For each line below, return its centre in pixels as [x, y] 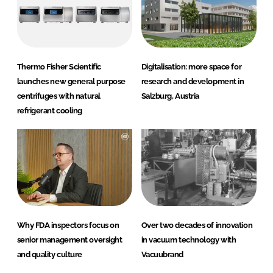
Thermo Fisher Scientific [59, 67]
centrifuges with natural [58, 96]
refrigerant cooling [49, 111]
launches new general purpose [71, 82]
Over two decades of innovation [197, 225]
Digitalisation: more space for [191, 67]
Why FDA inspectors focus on [68, 225]
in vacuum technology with [189, 240]
